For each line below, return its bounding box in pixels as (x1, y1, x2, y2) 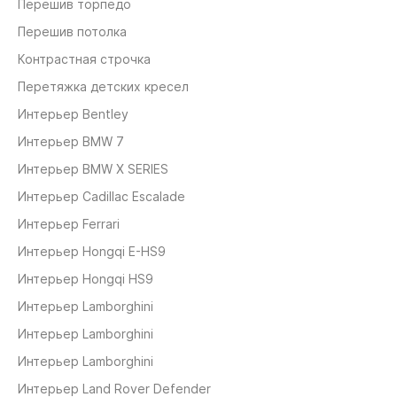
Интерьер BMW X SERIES (18, 161, 168, 177)
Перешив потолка (18, 24, 127, 40)
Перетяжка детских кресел (18, 79, 189, 95)
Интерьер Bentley (18, 106, 128, 122)
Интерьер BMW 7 (18, 134, 124, 150)
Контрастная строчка (18, 51, 151, 67)
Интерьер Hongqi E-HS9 (18, 244, 166, 260)
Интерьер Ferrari (18, 216, 120, 232)
